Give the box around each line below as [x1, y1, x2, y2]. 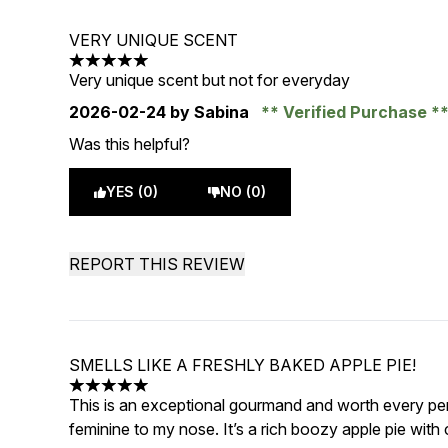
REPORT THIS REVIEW [69, 254, 246, 274]
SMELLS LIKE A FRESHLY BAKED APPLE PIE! [69, 355, 417, 375]
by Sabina [166, 102, 254, 122]
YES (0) [106, 183, 159, 200]
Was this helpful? [69, 134, 191, 154]
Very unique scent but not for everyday [69, 70, 351, 90]
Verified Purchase [279, 102, 432, 122]
